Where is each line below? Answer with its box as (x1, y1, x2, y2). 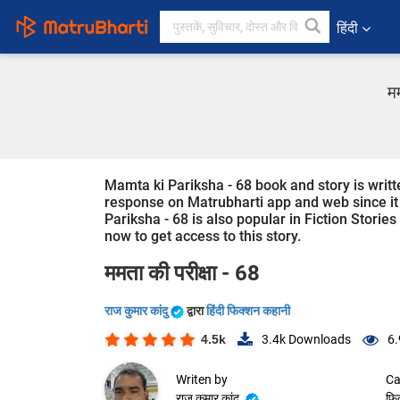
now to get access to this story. (104, 228, 301, 245)
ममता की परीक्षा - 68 (104, 261, 260, 286)
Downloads (286, 332, 351, 347)
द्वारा (187, 304, 206, 318)
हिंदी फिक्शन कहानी (206, 304, 290, 318)
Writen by (176, 372, 228, 387)
